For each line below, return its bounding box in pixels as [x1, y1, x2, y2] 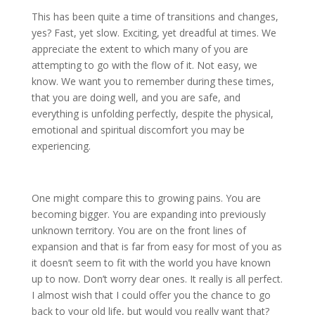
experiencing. [31, 139, 91, 153]
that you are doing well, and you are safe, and [31, 91, 240, 105]
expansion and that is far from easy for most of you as [31, 240, 282, 254]
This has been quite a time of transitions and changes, [31, 10, 278, 24]
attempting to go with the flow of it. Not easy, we [31, 58, 257, 72]
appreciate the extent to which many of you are [31, 42, 248, 56]
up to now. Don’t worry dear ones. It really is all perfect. [31, 272, 283, 286]
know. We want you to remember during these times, [31, 75, 274, 89]
